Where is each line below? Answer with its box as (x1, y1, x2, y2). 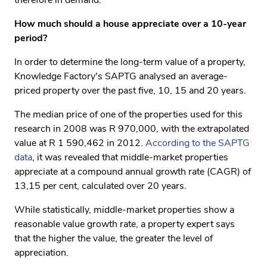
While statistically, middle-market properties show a (14, 203, 234, 216)
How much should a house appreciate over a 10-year (14, 17, 246, 30)
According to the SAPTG (145, 136, 250, 150)
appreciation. (14, 246, 69, 259)
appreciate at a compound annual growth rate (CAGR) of (14, 165, 251, 178)
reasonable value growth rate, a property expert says (14, 218, 235, 231)
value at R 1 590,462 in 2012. (14, 136, 145, 150)
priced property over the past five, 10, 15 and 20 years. (14, 84, 246, 97)
